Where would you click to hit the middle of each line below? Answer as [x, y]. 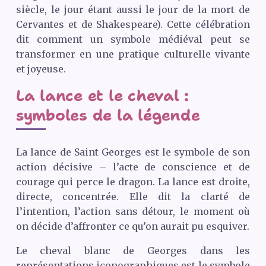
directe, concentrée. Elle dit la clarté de [133, 196]
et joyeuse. [41, 69]
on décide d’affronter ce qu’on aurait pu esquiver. [132, 226]
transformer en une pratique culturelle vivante [133, 54]
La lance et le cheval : [102, 95]
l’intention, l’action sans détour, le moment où [133, 211]
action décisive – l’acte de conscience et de [133, 167]
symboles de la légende [108, 115]
